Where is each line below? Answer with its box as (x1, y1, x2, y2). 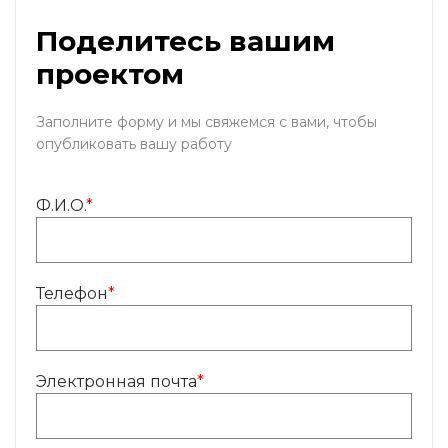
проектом (36, 57, 184, 91)
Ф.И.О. (36, 196, 86, 215)
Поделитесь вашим (36, 24, 335, 58)
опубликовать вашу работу (36, 135, 232, 153)
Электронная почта (36, 372, 197, 391)
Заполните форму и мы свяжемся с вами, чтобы (36, 113, 377, 131)
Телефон (36, 284, 108, 303)
